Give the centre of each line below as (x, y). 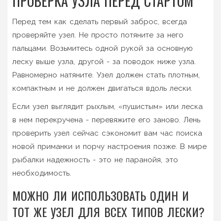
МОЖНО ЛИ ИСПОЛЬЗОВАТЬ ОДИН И (101, 195)
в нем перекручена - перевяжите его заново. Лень (106, 120)
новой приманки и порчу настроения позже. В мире (110, 146)
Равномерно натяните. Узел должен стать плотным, (106, 75)
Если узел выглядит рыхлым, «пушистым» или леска (108, 106)
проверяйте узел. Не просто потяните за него (98, 35)
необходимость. (42, 173)
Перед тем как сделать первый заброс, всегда (100, 21)
